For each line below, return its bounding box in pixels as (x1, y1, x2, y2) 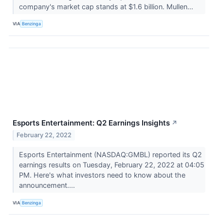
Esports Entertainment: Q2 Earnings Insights (13, 118, 170, 127)
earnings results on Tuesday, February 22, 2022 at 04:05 (18, 161, 204, 169)
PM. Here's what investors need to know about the (18, 171, 185, 180)
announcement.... (18, 181, 77, 190)
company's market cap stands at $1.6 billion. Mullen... (18, 2, 195, 11)
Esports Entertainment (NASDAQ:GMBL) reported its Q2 (18, 150, 202, 159)
